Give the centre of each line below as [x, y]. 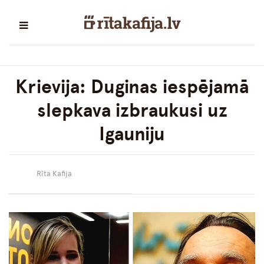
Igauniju [132, 134]
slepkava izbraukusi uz [132, 110]
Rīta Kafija [54, 174]
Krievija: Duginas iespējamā [132, 87]
